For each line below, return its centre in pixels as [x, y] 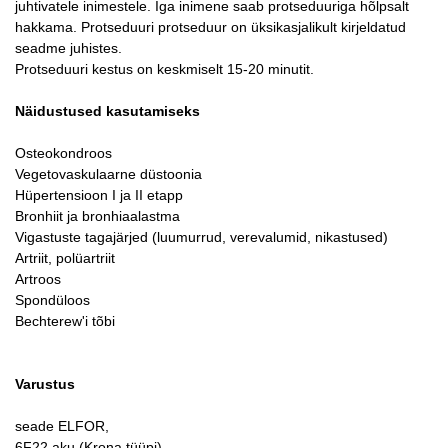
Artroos [38, 279]
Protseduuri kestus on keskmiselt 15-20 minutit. [164, 69]
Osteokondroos [63, 153]
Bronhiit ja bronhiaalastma [97, 216]
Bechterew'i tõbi [65, 321]
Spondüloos [52, 300]
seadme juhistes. [68, 48]
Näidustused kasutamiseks [107, 111]
